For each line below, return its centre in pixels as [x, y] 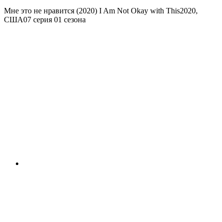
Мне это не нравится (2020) [51, 11]
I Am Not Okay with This [139, 11]
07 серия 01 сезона [55, 20]
